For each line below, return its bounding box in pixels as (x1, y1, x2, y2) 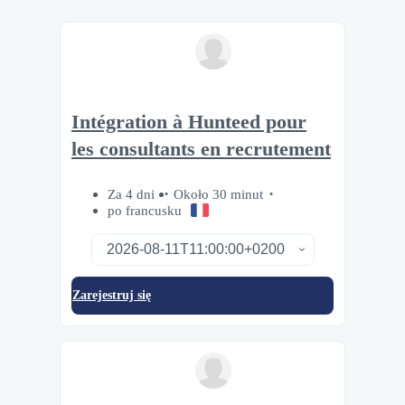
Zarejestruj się (72, 288, 151, 303)
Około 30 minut (174, 186, 263, 202)
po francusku (108, 202, 182, 219)
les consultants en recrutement (71, 137, 331, 160)
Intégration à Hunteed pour (71, 110, 306, 133)
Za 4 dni (108, 186, 158, 202)
